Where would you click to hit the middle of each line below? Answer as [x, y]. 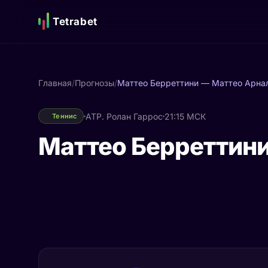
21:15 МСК [185, 116]
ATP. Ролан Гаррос [124, 116]
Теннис [65, 116]
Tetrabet [75, 21]
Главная [55, 83]
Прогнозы [95, 83]
